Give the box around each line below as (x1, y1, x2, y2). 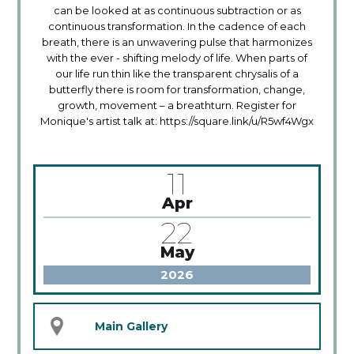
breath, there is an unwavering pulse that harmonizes (42, 36, 312, 49)
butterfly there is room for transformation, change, (49, 83, 305, 96)
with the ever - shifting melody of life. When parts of (47, 51, 307, 65)
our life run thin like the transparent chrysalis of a (55, 67, 299, 81)
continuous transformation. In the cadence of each (48, 20, 306, 33)
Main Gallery (95, 319, 168, 334)
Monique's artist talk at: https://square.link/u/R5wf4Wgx (40, 115, 314, 128)
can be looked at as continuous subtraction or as (53, 4, 301, 17)
